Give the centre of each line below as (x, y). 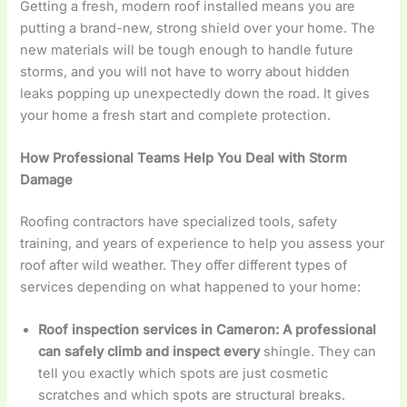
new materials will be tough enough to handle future (187, 50)
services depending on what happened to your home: (191, 287)
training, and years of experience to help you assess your (203, 243)
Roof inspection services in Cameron (157, 330)
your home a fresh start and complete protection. (176, 115)
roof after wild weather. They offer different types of (184, 265)
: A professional (326, 330)
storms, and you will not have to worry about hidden (185, 71)
